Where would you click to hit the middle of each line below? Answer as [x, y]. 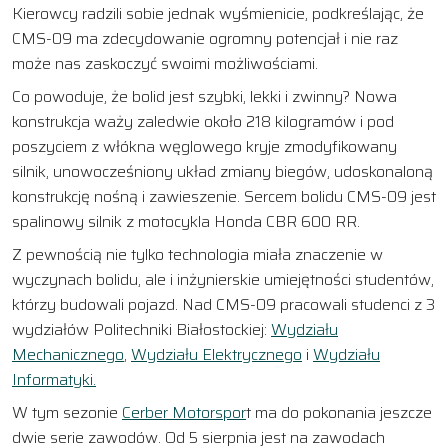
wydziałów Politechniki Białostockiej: [141, 329]
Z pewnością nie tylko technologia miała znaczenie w [197, 254]
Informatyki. [54, 379]
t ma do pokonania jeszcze [339, 412]
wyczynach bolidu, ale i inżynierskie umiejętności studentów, [223, 279]
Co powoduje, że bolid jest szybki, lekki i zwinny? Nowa [204, 96]
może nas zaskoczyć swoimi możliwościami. [165, 63]
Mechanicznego [68, 354]
